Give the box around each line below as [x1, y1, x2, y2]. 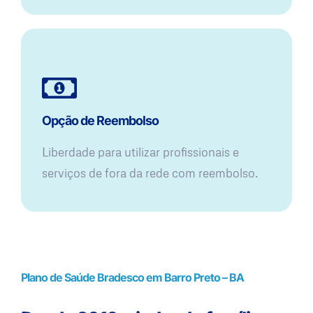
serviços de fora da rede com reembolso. [42, 166, 258, 181]
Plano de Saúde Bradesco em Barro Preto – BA [21, 270, 244, 285]
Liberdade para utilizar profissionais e [42, 145, 239, 160]
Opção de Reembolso [42, 113, 159, 129]
